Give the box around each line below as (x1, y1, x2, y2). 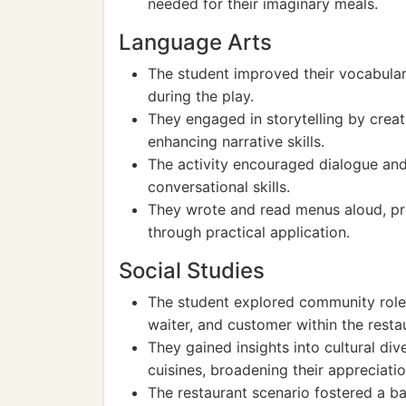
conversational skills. (148, 178, 290, 196)
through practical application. (148, 223, 350, 241)
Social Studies (119, 257, 265, 284)
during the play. (148, 87, 254, 105)
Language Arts (119, 29, 272, 55)
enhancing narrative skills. (148, 132, 324, 150)
